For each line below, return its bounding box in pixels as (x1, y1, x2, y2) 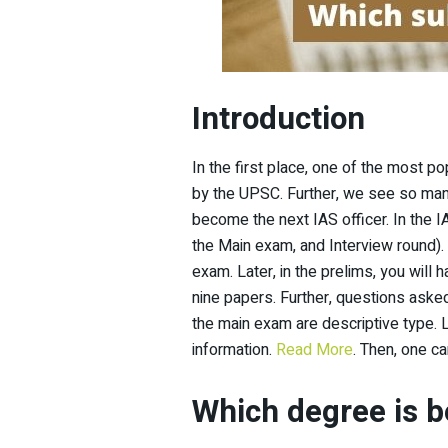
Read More (276, 338, 353, 363)
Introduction (192, 95, 365, 142)
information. (192, 338, 276, 363)
